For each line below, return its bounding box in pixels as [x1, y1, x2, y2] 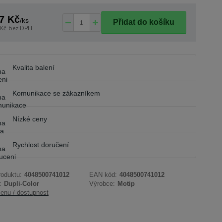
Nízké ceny [12, 115, 47, 123]
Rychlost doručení [12, 141, 69, 149]
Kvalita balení [12, 63, 55, 71]
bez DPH [8, 24, 32, 32]
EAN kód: [89, 170, 117, 178]
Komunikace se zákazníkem [12, 89, 100, 97]
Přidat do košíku [112, 18, 174, 27]
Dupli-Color [3, 179, 39, 187]
